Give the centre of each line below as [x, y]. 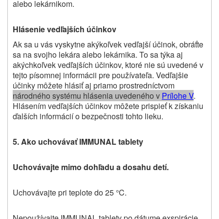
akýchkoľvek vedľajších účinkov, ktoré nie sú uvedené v [108, 65]
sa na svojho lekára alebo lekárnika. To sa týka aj [98, 54]
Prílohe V [178, 95]
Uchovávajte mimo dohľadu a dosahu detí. [91, 167]
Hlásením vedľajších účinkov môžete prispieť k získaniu [108, 106]
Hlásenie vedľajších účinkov [65, 29]
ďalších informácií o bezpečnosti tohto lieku [87, 116]
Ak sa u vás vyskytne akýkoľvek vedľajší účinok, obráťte [108, 44]
